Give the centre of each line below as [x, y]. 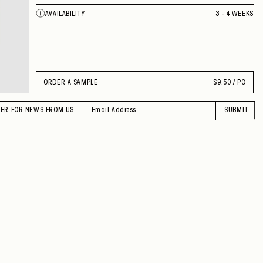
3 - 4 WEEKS [234, 14]
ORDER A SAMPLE [71, 82]
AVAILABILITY [65, 14]
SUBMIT [237, 111]
